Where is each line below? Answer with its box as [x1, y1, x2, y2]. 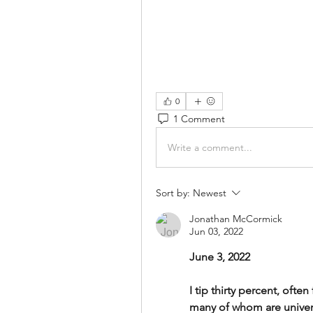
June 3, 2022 [189, 250, 250, 263]
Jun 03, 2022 [189, 225, 243, 238]
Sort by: [156, 187, 190, 199]
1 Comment [173, 112, 225, 125]
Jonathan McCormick [189, 212, 282, 225]
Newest [193, 187, 226, 199]
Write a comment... [168, 140, 252, 154]
